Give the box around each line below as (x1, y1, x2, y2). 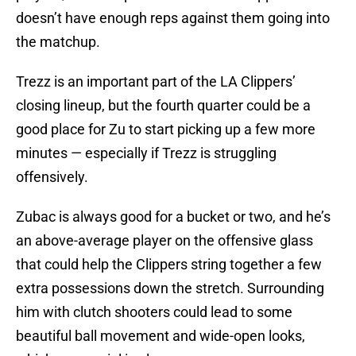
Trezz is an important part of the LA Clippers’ (16, 73, 296, 91)
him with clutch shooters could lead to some (16, 304, 292, 321)
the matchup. (16, 33, 100, 51)
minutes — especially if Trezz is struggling (16, 145, 277, 162)
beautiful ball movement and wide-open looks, (16, 327, 305, 345)
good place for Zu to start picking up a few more (16, 121, 315, 138)
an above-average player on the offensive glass (16, 232, 313, 250)
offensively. (16, 168, 88, 186)
